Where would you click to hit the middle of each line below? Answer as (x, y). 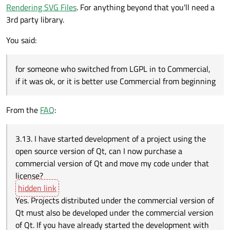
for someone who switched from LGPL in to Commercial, (113, 69)
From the (23, 110)
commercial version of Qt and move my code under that (112, 163)
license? (29, 175)
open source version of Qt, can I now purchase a (99, 151)
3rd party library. (35, 19)
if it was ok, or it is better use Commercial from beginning (116, 81)
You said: (21, 40)
